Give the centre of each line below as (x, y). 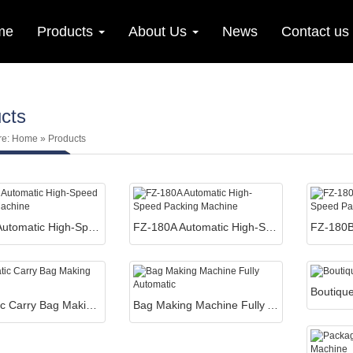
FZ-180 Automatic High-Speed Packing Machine (94, 227)
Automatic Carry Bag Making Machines (91, 305)
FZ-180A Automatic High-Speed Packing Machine (271, 227)
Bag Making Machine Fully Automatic (273, 305)
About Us (160, 32)
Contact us (315, 32)
